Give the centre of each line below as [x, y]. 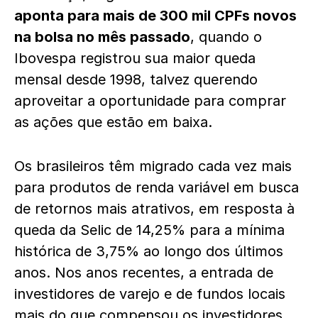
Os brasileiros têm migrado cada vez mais [153, 166]
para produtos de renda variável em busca [157, 187]
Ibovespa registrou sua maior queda [135, 58]
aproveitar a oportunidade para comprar [150, 101]
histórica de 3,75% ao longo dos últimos [149, 251]
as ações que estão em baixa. [113, 122]
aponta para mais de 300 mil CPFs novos [155, 16]
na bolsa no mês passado [102, 37]
